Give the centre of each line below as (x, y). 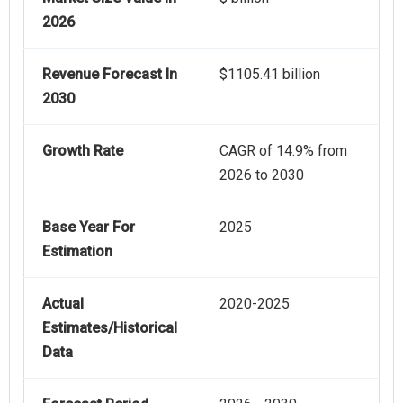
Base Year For (89, 228)
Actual (63, 304)
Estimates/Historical (110, 328)
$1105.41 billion (270, 75)
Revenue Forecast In (110, 75)
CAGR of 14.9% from (283, 151)
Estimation (77, 252)
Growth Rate (83, 151)
